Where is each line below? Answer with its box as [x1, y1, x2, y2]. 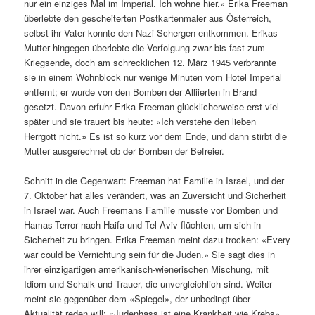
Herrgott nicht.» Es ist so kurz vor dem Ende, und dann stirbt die [24, 129, 288, 143]
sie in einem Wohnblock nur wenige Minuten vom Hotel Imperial [24, 70, 283, 84]
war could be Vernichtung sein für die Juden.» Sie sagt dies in [24, 247, 276, 261]
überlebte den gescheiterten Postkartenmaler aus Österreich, [24, 11, 272, 25]
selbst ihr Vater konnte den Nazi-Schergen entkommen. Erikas [24, 25, 278, 39]
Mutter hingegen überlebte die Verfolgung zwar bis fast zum [24, 40, 266, 54]
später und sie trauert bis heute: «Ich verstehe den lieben [24, 114, 257, 128]
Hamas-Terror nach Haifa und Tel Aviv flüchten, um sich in [24, 217, 262, 231]
